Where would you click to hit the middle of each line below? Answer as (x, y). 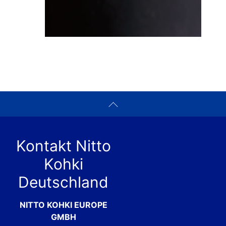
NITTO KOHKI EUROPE (63, 205)
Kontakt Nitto (63, 146)
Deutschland (64, 182)
